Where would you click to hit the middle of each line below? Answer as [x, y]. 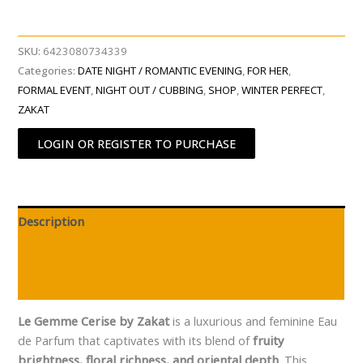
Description [51, 222]
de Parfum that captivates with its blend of [136, 341]
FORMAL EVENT [55, 90]
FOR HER [268, 71]
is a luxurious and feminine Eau [254, 321]
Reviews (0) [50, 284]
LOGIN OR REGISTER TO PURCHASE [137, 143]
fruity [269, 341]
